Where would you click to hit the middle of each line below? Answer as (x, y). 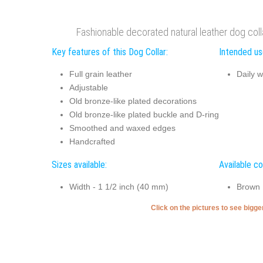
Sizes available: (79, 164)
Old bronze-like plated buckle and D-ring (144, 115)
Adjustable (88, 88)
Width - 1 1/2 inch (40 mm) (119, 187)
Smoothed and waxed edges (122, 128)
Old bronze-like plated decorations (133, 101)
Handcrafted (92, 142)
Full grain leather (100, 74)
